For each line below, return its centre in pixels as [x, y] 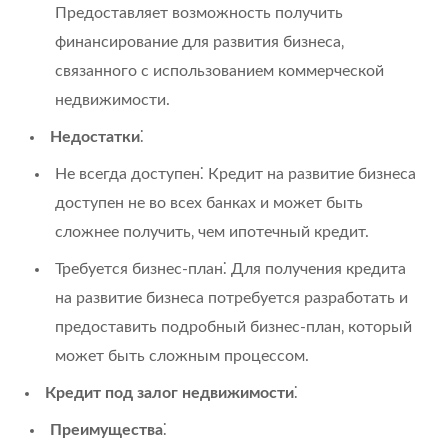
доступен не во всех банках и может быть [209, 202]
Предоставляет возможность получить [199, 12]
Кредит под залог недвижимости [169, 392]
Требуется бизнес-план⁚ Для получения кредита [230, 268]
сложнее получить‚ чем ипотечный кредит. [212, 231]
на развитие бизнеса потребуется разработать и [231, 297]
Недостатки [95, 136]
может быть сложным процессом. [182, 355]
